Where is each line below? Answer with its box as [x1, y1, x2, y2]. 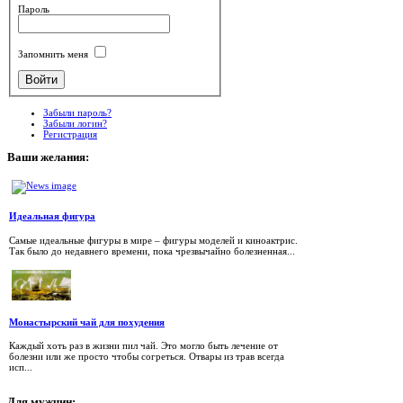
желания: [38, 150, 89, 164]
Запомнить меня [18, 48, 89, 59]
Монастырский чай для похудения [9, 316, 165, 327]
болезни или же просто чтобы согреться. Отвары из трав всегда [9, 351, 284, 363]
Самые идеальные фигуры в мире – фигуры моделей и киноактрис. [9, 234, 298, 246]
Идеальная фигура [9, 210, 95, 222]
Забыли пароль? [43, 106, 112, 118]
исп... [9, 362, 32, 373]
